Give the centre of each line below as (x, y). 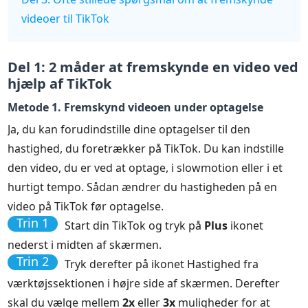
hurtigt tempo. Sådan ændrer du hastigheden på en (143, 187)
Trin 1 (33, 222)
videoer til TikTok (66, 18)
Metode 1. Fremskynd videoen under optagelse (136, 107)
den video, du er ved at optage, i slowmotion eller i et (145, 167)
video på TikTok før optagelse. (86, 206)
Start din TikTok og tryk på (135, 225)
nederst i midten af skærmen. (85, 244)
